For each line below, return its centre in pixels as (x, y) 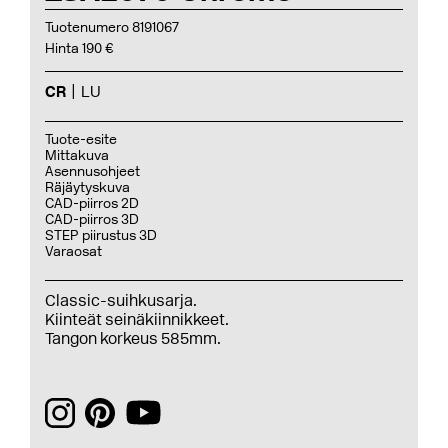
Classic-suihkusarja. (121, 300)
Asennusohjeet (92, 171)
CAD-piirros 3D (92, 219)
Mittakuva (77, 155)
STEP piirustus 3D (101, 235)
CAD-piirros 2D (92, 203)
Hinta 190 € (79, 48)
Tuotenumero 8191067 (112, 27)
